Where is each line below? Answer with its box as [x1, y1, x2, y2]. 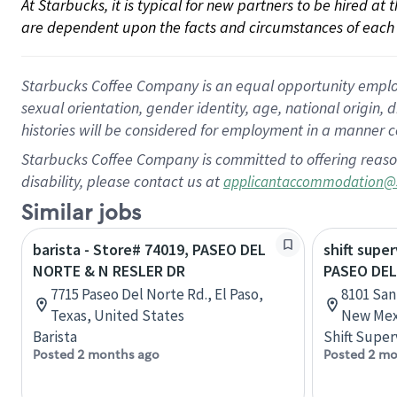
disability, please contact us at [21, 171, 223, 191]
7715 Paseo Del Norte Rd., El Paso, [51, 284, 263, 304]
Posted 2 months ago [33, 346, 160, 362]
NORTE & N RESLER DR [33, 261, 185, 281]
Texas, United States [51, 306, 184, 325]
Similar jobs [21, 199, 141, 227]
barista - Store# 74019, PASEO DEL [33, 239, 266, 260]
